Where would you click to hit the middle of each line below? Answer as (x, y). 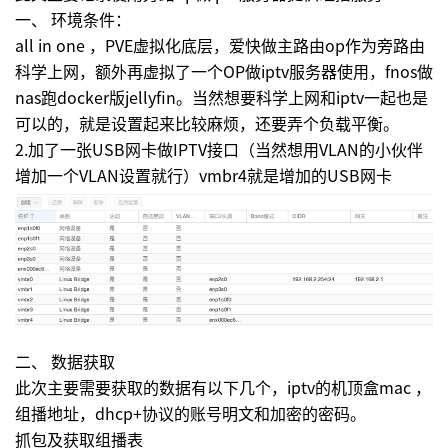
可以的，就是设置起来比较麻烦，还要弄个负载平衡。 (207, 123)
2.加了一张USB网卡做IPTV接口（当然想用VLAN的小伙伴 (219, 149)
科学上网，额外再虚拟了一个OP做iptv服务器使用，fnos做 (224, 71)
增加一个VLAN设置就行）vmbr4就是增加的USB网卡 (203, 175)
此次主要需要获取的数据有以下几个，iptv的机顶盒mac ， (223, 386)
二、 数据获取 (65, 360)
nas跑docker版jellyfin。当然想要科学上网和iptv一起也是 (221, 97)
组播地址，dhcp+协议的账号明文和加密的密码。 (190, 412)
